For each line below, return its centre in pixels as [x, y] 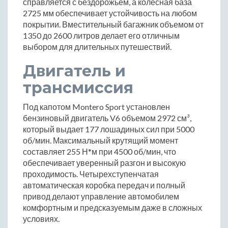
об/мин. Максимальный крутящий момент [101, 140]
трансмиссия [78, 88]
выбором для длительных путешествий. [97, 47]
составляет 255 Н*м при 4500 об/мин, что [99, 152]
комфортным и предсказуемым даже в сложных [112, 208]
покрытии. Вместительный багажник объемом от [113, 24]
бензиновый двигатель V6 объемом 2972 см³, [107, 118]
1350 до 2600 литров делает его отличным [101, 36]
